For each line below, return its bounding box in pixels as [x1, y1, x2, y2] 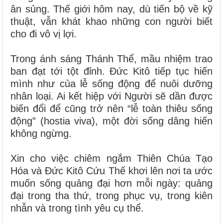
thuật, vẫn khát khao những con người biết [10, 15, 213, 27]
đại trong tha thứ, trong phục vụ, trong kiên [10, 190, 213, 201]
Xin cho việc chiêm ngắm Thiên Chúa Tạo [10, 152, 213, 164]
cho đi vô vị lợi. [10, 28, 77, 39]
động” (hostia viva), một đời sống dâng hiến [10, 115, 213, 126]
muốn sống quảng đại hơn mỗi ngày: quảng [10, 177, 213, 189]
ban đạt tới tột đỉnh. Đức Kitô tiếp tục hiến [10, 65, 213, 77]
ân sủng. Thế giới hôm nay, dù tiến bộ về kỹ [10, 3, 213, 14]
